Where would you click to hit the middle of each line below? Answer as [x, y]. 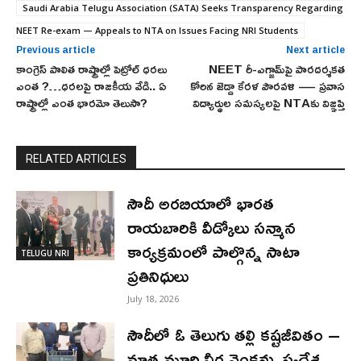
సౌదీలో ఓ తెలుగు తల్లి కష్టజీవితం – [234, 335]
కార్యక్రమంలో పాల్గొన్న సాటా [214, 252]
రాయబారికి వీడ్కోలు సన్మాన [212, 228]
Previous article [56, 50]
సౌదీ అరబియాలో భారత [201, 203]
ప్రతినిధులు [158, 276]
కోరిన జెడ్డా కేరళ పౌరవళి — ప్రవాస [267, 86]
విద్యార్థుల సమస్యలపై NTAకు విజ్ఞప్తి [268, 103]
